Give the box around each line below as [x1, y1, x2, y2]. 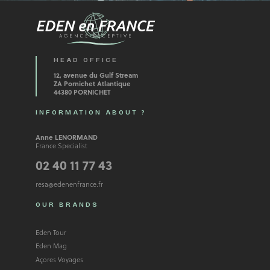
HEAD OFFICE [53, 56, 118, 64]
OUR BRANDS [35, 200, 99, 209]
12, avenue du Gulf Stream [53, 69, 138, 80]
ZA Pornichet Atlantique [53, 78, 131, 89]
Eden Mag [35, 240, 67, 251]
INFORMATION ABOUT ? [35, 108, 146, 117]
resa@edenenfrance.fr [35, 178, 103, 189]
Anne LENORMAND [35, 132, 98, 143]
